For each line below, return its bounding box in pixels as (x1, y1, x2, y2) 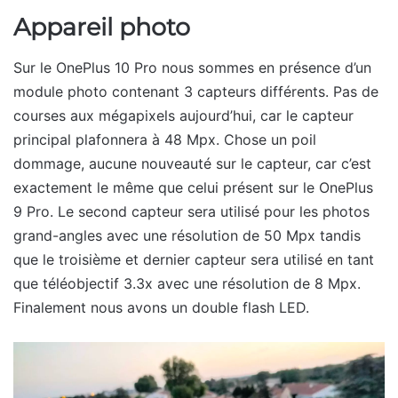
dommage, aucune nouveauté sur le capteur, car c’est (13, 154, 371, 172)
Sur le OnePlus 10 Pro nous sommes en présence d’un (13, 58, 371, 76)
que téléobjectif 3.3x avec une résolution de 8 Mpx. (13, 274, 361, 292)
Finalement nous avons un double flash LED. (13, 298, 309, 316)
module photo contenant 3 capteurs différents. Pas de (13, 82, 378, 100)
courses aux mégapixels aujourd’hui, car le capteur (13, 106, 354, 124)
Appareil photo (13, 12, 190, 43)
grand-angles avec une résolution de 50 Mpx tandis (13, 226, 361, 244)
